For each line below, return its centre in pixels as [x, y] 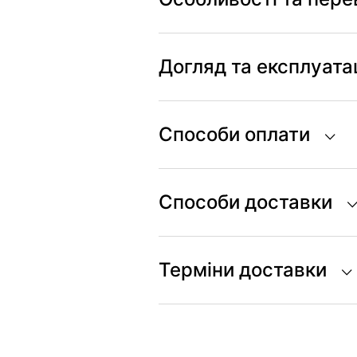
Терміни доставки [242, 270]
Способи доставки [245, 202]
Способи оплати [234, 134]
